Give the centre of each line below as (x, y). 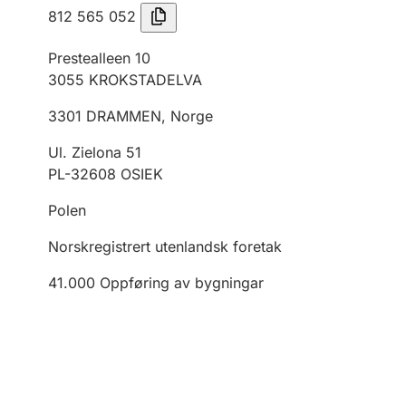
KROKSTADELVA (145, 80)
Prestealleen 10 (99, 58)
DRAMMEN (124, 116)
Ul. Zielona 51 (95, 152)
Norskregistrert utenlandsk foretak (165, 246)
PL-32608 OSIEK (106, 174)
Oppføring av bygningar (182, 283)
